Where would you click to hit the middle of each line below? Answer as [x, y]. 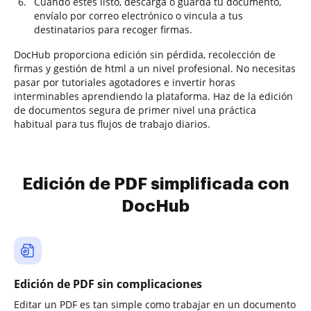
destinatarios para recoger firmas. [113, 30]
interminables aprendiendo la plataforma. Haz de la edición [153, 96]
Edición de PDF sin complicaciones [108, 284]
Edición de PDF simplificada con [155, 184]
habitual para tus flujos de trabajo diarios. [112, 124]
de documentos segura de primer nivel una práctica [135, 110]
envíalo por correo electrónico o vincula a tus [138, 16]
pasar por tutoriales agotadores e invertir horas [125, 82]
